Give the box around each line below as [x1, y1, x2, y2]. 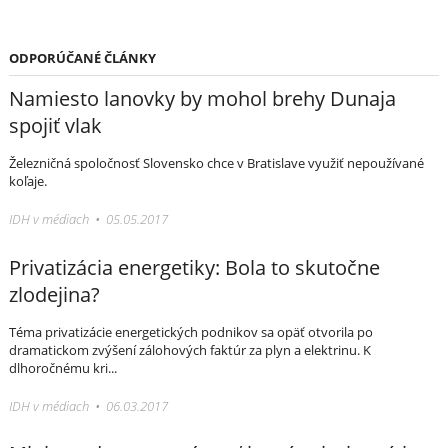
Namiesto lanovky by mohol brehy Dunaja [8, 84, 396, 112]
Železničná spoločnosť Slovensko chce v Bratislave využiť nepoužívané [8, 153, 424, 172]
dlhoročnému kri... [8, 358, 117, 377]
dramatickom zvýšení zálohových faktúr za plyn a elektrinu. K [8, 340, 371, 359]
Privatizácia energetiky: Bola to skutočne [8, 253, 380, 281]
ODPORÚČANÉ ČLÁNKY [8, 48, 156, 67]
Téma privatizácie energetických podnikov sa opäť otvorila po [8, 322, 373, 341]
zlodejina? [8, 280, 100, 308]
